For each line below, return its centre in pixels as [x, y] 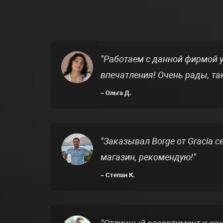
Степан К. [119, 175]
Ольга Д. [118, 93]
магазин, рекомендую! [147, 157]
